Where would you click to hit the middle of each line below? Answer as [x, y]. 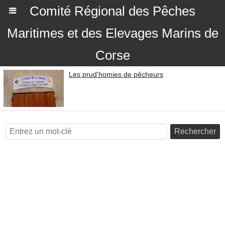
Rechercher [195, 131]
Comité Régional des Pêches [113, 11]
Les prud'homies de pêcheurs [116, 74]
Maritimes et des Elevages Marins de [113, 33]
